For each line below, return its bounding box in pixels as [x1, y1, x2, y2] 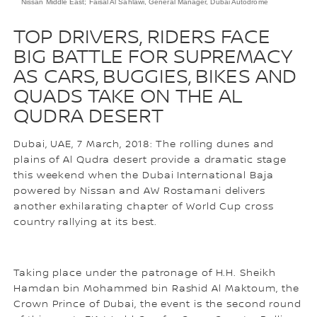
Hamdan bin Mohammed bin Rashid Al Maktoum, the [13, 282, 299, 294]
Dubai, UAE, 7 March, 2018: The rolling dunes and [13, 138, 275, 150]
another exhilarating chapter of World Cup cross [13, 200, 274, 212]
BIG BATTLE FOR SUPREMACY [13, 45, 292, 69]
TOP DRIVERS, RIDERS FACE [13, 25, 270, 50]
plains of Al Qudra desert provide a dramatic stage [13, 154, 287, 166]
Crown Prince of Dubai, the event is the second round [13, 298, 301, 310]
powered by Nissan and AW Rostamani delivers [13, 185, 265, 197]
